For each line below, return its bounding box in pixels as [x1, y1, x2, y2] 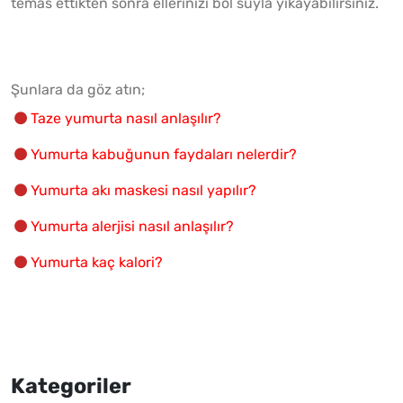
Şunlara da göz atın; [11, 80, 145, 98]
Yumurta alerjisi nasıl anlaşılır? [31, 217, 234, 235]
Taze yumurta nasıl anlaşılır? [31, 109, 221, 127]
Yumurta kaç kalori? [31, 253, 163, 271]
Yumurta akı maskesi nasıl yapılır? [31, 181, 256, 199]
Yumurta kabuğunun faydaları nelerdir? [31, 145, 297, 163]
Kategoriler [11, 372, 131, 399]
